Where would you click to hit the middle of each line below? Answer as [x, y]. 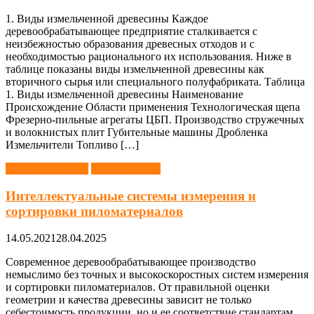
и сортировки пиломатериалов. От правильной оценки [138, 287]
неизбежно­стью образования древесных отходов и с [130, 43]
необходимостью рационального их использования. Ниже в [149, 56]
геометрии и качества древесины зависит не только [129, 300]
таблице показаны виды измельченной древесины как [135, 69]
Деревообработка [47, 168]
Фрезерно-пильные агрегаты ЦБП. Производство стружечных [155, 119]
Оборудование [126, 168]
